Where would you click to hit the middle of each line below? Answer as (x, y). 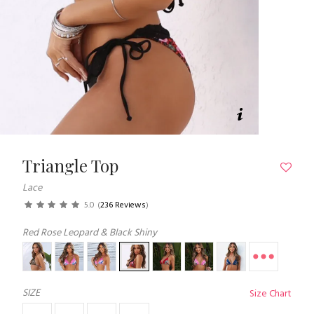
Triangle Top (70, 165)
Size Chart (271, 294)
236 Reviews (123, 205)
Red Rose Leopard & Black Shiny (90, 233)
